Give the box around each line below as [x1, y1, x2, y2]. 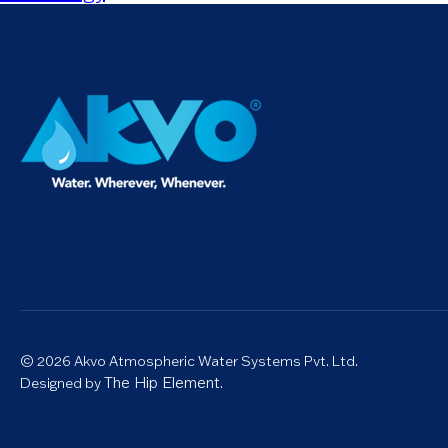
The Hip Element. [104, 373, 223, 392]
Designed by [20, 374, 104, 392]
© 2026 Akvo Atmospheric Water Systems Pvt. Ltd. [20, 352, 358, 370]
